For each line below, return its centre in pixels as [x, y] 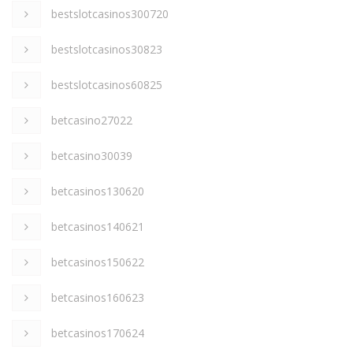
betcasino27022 [92, 120]
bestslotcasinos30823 [107, 49]
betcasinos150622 [98, 262]
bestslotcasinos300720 [110, 13]
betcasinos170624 [98, 333]
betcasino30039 [92, 155]
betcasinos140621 [98, 226]
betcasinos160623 [98, 297]
